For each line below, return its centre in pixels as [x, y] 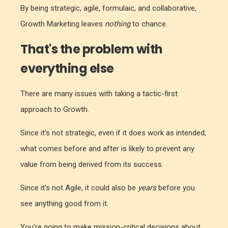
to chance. [149, 24]
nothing [118, 24]
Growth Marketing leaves [63, 24]
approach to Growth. [55, 110]
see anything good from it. [64, 204]
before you [176, 188]
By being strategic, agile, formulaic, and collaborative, [108, 8]
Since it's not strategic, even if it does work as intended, [113, 133]
